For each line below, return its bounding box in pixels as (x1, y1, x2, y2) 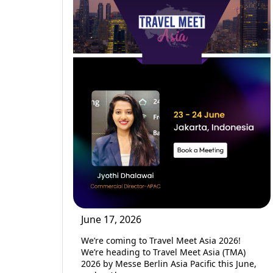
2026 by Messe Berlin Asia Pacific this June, (81, 257, 257, 269)
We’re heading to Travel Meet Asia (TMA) (81, 246, 246, 258)
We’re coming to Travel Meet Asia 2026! (81, 234, 241, 246)
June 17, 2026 (81, 212, 141, 226)
